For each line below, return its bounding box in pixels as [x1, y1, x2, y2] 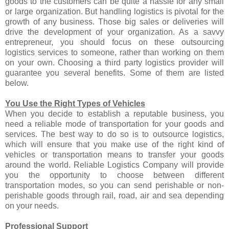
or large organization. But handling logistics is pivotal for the [5, 7, 224, 16]
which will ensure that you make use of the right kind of [5, 140, 224, 149]
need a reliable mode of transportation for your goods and [5, 119, 224, 128]
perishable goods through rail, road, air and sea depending [5, 191, 224, 200]
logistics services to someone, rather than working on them [5, 48, 224, 57]
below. [5, 78, 29, 87]
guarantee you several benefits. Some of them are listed [5, 68, 224, 77]
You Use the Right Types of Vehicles [5, 99, 145, 108]
